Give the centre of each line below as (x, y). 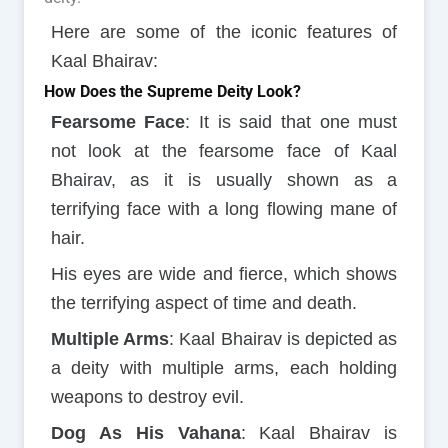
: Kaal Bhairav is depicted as (283, 339)
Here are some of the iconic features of (224, 32)
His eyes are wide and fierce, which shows (224, 274)
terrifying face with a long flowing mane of (224, 209)
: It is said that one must (291, 122)
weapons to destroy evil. (147, 397)
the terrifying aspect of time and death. (203, 303)
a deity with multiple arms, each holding (224, 368)
